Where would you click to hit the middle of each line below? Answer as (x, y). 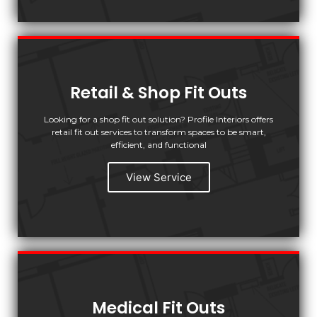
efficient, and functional (158, 144)
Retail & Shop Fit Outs (158, 92)
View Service (158, 177)
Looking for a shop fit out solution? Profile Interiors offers (158, 119)
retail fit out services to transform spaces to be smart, (158, 132)
